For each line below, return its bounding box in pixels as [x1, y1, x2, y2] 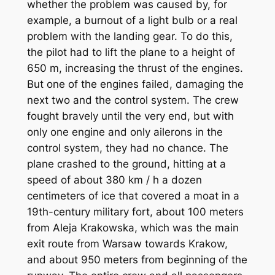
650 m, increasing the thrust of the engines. [26, 61, 243, 74]
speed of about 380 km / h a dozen [26, 173, 202, 186]
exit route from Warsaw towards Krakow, [26, 237, 228, 250]
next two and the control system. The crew [26, 93, 239, 106]
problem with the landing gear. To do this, [26, 29, 233, 42]
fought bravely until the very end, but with [26, 109, 234, 122]
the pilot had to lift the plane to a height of [26, 45, 235, 58]
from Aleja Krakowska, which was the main [26, 221, 239, 234]
